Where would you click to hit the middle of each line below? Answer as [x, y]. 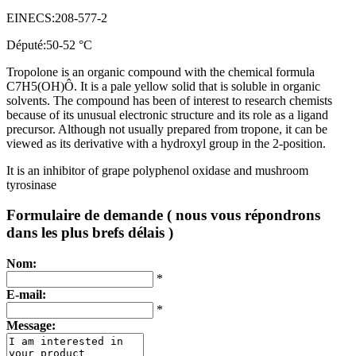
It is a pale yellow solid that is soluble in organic [200, 86]
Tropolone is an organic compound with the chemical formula [161, 72]
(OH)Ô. [59, 86]
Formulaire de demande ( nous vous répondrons [163, 215]
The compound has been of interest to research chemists [193, 100]
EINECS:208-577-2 [57, 17]
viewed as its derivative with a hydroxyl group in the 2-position [164, 143]
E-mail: [26, 295]
